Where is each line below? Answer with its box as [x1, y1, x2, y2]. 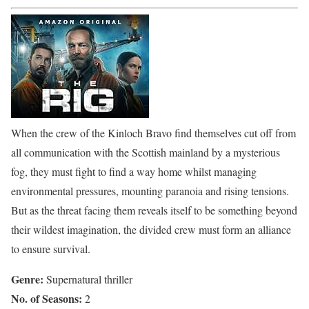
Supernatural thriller [43, 271, 132, 286]
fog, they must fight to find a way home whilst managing [11, 163, 257, 179]
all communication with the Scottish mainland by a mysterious [11, 144, 280, 159]
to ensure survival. [11, 241, 90, 256]
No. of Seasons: [11, 290, 82, 306]
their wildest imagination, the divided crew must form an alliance [11, 221, 291, 237]
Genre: [11, 270, 43, 287]
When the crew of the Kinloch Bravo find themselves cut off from [11, 125, 296, 140]
